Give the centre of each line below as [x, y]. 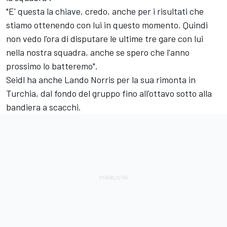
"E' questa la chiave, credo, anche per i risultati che [105, 11]
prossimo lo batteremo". [52, 66]
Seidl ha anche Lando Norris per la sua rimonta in [101, 79]
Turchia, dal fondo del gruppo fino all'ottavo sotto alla [109, 93]
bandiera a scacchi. [44, 107]
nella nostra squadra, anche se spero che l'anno [98, 52]
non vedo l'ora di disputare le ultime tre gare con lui [105, 38]
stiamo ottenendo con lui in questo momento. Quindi [107, 25]
